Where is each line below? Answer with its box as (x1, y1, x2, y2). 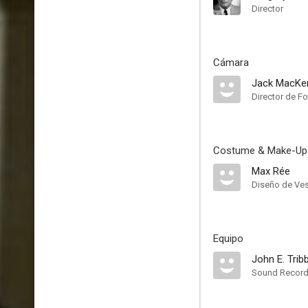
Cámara (213, 56, 249, 69)
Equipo (213, 232, 243, 245)
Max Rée (252, 165, 290, 177)
